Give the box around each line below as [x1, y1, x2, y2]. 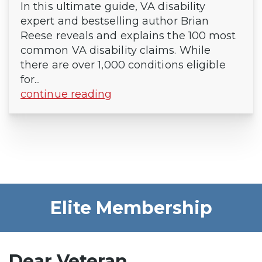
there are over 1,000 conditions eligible [20, 58, 226, 72]
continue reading [20, 88, 112, 101]
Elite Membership [50, 197, 212, 219]
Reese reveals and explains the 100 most [20, 29, 236, 43]
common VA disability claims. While [20, 44, 211, 57]
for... [20, 73, 40, 87]
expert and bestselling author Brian [20, 15, 209, 28]
